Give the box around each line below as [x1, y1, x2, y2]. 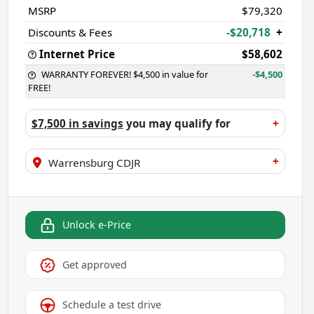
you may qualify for [123, 116, 231, 130]
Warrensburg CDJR [48, 155, 140, 170]
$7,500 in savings [31, 116, 123, 130]
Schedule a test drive [62, 297, 161, 311]
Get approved [62, 258, 127, 272]
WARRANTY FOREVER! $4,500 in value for [41, 67, 208, 81]
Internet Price [39, 46, 115, 61]
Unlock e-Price [62, 218, 131, 232]
